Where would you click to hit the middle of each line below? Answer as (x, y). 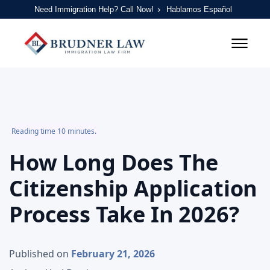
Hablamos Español (199, 10)
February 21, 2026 (113, 254)
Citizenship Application (133, 189)
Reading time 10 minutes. (54, 131)
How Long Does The (114, 163)
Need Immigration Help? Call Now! (94, 10)
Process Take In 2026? (124, 215)
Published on (39, 254)
